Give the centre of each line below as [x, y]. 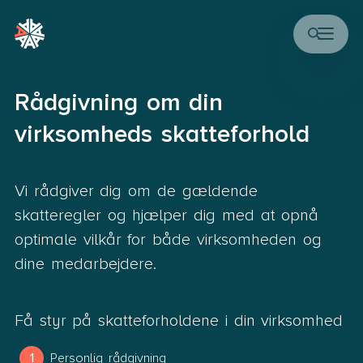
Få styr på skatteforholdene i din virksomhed [179, 321]
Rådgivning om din [119, 102]
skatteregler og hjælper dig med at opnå [167, 216]
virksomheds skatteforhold [162, 134]
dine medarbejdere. [85, 265]
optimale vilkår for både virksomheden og [168, 240]
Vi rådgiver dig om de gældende [136, 192]
